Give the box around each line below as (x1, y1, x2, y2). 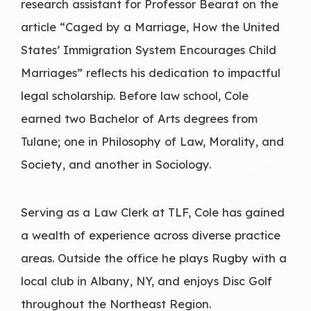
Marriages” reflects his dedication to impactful (21, 65, 280, 80)
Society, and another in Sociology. (21, 156, 211, 171)
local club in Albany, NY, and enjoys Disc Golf (21, 273, 272, 288)
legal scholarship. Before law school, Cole (21, 87, 249, 103)
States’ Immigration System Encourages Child (21, 42, 276, 57)
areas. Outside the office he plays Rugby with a (21, 250, 287, 265)
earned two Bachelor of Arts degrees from (21, 110, 258, 126)
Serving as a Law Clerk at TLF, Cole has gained (21, 204, 285, 219)
